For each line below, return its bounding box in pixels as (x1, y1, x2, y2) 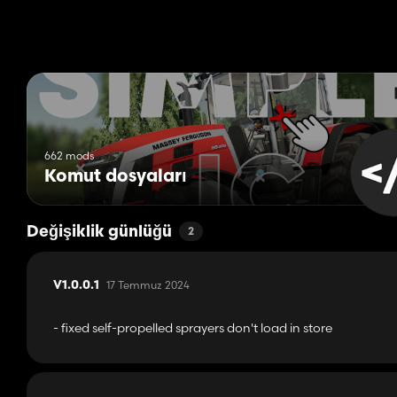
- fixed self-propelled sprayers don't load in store (53, 320, 332, 337)
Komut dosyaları (44, 168, 187, 187)
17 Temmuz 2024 (106, 278, 190, 292)
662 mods (44, 149, 94, 163)
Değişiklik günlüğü (27, 224, 172, 242)
